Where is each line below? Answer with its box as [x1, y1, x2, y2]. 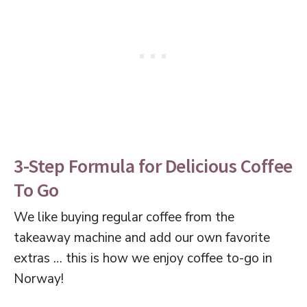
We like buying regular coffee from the [14, 208, 234, 226]
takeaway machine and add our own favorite [14, 228, 270, 247]
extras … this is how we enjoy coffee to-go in [14, 249, 272, 267]
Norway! [14, 269, 64, 288]
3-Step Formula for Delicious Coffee [14, 153, 293, 178]
